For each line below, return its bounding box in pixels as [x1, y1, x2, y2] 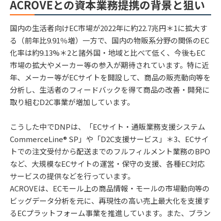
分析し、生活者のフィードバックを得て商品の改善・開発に [10, 84, 210, 95]
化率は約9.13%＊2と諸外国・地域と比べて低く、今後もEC [10, 47, 205, 58]
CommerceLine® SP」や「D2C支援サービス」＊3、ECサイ [10, 133, 209, 144]
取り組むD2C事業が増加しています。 [10, 96, 134, 107]
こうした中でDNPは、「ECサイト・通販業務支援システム [10, 121, 205, 132]
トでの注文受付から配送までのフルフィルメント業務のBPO [10, 146, 210, 156]
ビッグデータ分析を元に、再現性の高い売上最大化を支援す [10, 195, 210, 206]
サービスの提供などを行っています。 [10, 170, 135, 181]
